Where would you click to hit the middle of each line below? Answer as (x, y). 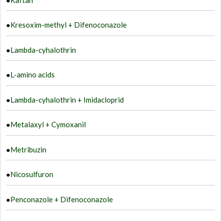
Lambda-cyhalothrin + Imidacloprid (67, 99)
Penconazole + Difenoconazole (62, 199)
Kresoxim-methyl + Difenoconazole (69, 25)
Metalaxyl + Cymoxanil (48, 125)
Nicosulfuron (32, 174)
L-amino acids (33, 75)
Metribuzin (29, 149)
